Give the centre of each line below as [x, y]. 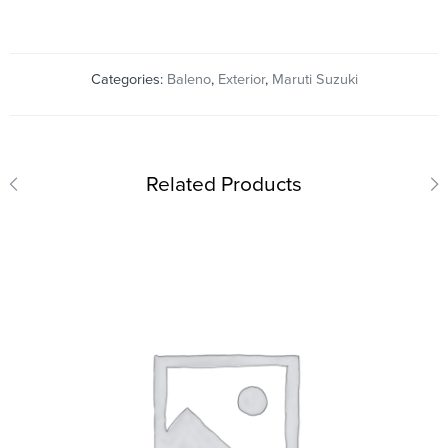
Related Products [224, 185]
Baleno [188, 80]
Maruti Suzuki [314, 80]
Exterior [241, 80]
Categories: [128, 80]
